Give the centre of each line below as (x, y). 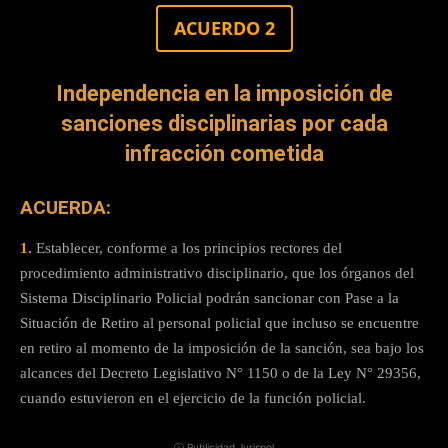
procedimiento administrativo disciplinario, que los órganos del (217, 272)
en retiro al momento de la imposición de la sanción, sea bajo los (222, 347)
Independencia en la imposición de (224, 93)
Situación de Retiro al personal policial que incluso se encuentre (219, 322)
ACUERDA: (65, 207)
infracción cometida (224, 153)
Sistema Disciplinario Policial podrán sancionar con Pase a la (209, 297)
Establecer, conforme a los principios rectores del (187, 247)
